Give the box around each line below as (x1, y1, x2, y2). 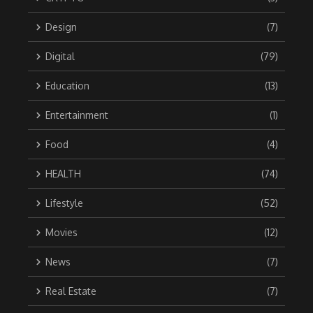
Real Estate (45, 285, 96, 298)
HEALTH (45, 168, 81, 180)
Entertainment (45, 109, 108, 122)
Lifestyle (45, 197, 83, 210)
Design (45, 21, 77, 34)
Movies (45, 226, 78, 239)
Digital (45, 50, 75, 63)
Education (45, 80, 89, 92)
